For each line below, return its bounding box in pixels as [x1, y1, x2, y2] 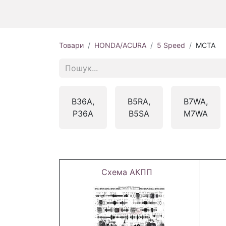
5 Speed [157, 41, 185, 50]
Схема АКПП [101, 167, 152, 178]
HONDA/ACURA [94, 41, 146, 50]
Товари [59, 41, 84, 50]
